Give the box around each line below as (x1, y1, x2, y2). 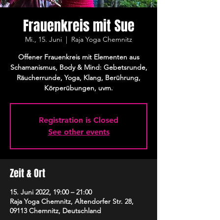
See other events (48, 127, 110, 137)
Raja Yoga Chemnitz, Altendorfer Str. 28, (10, 197, 134, 206)
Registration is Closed (39, 115, 118, 125)
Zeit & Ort (10, 166, 45, 181)
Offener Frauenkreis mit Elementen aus (18, 53, 139, 61)
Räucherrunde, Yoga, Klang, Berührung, (17, 73, 140, 82)
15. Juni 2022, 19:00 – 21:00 (10, 188, 92, 196)
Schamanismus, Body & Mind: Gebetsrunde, (10, 63, 147, 72)
